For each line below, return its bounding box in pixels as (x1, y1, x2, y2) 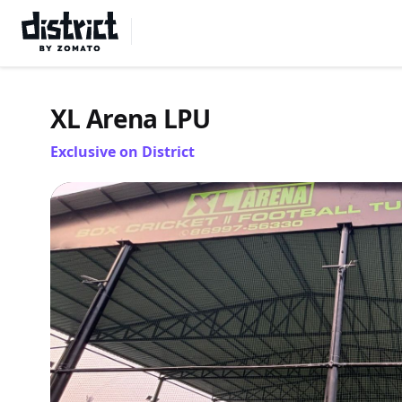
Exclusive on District (50, 142, 195, 162)
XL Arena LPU (50, 101, 211, 135)
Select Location (168, 22, 277, 41)
